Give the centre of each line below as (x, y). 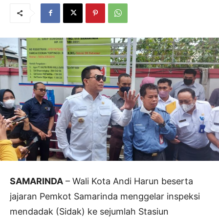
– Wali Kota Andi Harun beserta (128, 181)
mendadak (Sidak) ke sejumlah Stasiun (89, 212)
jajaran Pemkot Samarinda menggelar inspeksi (105, 197)
